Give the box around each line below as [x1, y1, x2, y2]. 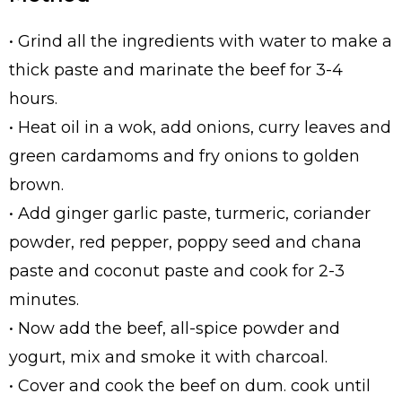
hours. [9, 89, 57, 109]
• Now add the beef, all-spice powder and [9, 319, 340, 339]
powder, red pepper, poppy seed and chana [9, 232, 362, 253]
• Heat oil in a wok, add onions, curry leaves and [9, 118, 391, 138]
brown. [9, 175, 64, 196]
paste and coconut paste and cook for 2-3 [9, 261, 345, 282]
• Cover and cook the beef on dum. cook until [9, 376, 371, 397]
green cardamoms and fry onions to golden [9, 146, 360, 167]
